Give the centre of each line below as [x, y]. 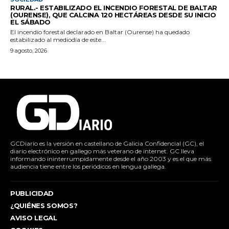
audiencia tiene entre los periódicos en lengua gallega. [88, 166]
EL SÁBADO [30, 22]
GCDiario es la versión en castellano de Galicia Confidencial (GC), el [107, 143]
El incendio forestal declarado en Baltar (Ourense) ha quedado [100, 32]
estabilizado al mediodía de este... [58, 39]
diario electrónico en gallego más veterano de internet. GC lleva [102, 151]
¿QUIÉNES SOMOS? [44, 205]
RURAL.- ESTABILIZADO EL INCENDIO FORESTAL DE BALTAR [114, 7]
